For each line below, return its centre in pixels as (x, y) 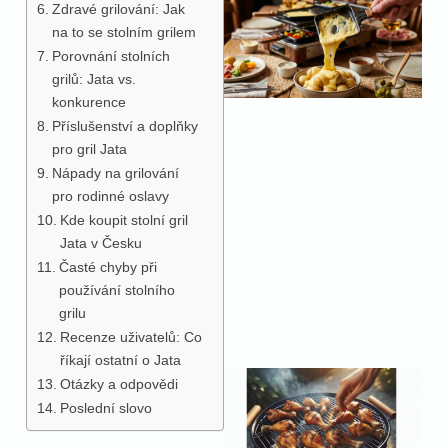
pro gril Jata (89, 148)
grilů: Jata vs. (93, 78)
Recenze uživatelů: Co (130, 336)
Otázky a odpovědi (118, 383)
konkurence (88, 101)
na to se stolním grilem (123, 31)
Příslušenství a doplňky (124, 125)
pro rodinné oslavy (110, 195)
